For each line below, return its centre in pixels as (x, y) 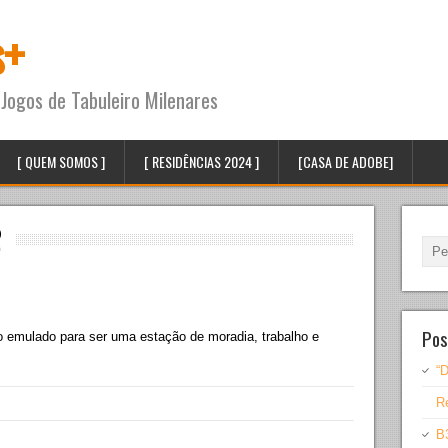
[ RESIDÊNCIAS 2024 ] (201, 161)
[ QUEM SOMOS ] (61, 161)
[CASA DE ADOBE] (345, 161)
